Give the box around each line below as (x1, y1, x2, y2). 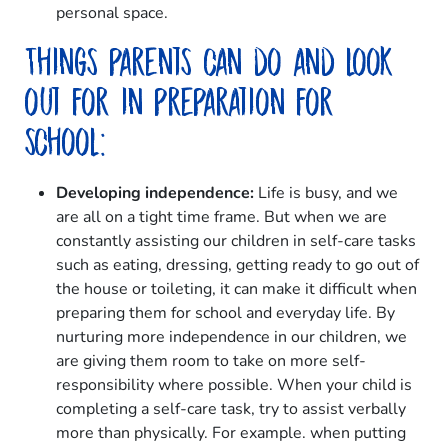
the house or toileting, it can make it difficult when (56, 278, 417, 301)
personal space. (56, 2, 168, 25)
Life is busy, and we (254, 182, 398, 205)
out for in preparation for (24, 86, 334, 117)
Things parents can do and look (24, 46, 394, 77)
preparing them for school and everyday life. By (56, 302, 395, 325)
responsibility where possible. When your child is (56, 374, 412, 397)
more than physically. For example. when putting (56, 422, 406, 445)
